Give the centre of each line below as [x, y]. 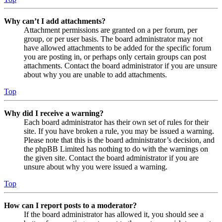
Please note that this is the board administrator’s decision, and [119, 140]
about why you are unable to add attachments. [95, 75]
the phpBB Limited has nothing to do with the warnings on [116, 149]
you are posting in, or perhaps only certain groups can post [115, 57]
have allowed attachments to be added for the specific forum [117, 48]
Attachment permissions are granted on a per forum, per [111, 30]
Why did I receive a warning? [54, 113]
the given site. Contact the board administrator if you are [111, 158]
